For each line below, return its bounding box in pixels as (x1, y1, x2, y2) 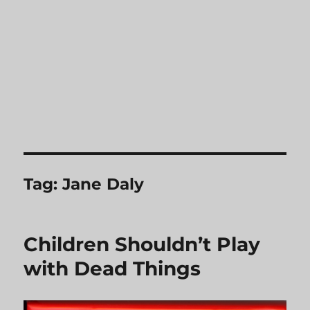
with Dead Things (24, 257, 201, 281)
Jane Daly (62, 174, 145, 194)
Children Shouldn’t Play (24, 232, 261, 257)
